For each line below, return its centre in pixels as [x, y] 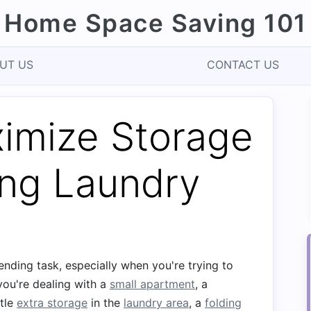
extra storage [52, 303]
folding [223, 303]
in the [106, 303]
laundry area [156, 303]
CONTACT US [243, 65]
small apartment [152, 284]
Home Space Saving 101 [155, 23]
